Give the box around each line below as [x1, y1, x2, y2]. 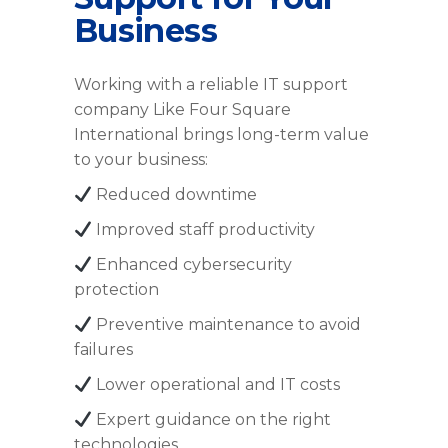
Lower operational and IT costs [92, 375, 341, 395]
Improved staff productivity [92, 220, 316, 240]
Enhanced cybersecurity [92, 255, 293, 275]
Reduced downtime [92, 185, 258, 205]
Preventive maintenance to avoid [92, 315, 362, 335]
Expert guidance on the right [92, 410, 332, 430]
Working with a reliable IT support [74, 75, 348, 95]
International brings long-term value [74, 125, 369, 145]
